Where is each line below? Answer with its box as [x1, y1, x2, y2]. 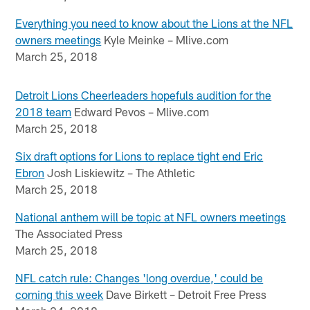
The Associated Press [15, 226, 123, 240]
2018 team [15, 104, 72, 118]
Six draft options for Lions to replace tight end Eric [15, 148, 264, 163]
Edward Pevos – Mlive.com [71, 104, 210, 118]
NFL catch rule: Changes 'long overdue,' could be [15, 270, 264, 284]
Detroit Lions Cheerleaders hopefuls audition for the [15, 87, 272, 102]
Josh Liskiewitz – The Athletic [44, 165, 196, 179]
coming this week [15, 286, 104, 301]
